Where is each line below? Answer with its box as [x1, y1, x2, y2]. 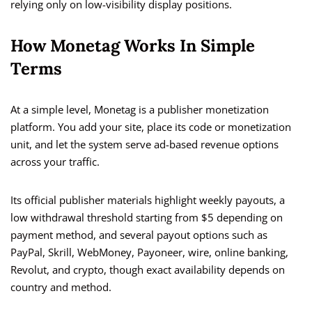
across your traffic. [10, 155, 100, 169]
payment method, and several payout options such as [10, 228, 267, 242]
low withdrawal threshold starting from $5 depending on [10, 210, 283, 225]
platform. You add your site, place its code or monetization [10, 120, 291, 134]
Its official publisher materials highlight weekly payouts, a [10, 193, 285, 208]
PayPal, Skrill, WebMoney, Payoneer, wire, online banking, [10, 245, 288, 260]
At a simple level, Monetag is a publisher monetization [10, 102, 269, 117]
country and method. [10, 280, 111, 295]
